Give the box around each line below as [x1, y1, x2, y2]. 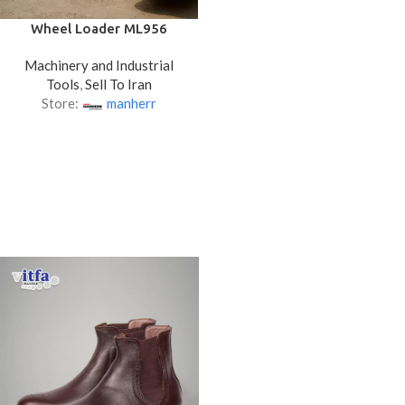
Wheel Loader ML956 [31, 21, 167, 36]
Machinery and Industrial [24, 57, 174, 73]
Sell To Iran [85, 76, 152, 92]
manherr [107, 95, 156, 111]
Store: [42, 95, 81, 111]
